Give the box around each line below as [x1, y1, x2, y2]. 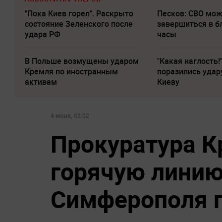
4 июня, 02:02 [51, 111, 89, 120]
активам [25, 76, 57, 88]
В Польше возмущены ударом [25, 55, 139, 67]
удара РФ [25, 29, 60, 40]
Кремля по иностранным [25, 66, 118, 77]
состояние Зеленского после [25, 18, 133, 30]
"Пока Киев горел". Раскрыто [25, 8, 133, 19]
